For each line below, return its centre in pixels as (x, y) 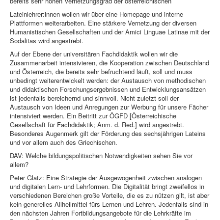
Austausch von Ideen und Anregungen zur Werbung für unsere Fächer (109, 107)
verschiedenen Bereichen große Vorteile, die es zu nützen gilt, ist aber (110, 195)
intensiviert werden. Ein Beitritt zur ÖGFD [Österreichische (93, 116)
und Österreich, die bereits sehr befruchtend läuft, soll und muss (101, 72)
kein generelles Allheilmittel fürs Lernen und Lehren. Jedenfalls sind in (109, 204)
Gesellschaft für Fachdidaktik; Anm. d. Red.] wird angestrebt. (97, 125)
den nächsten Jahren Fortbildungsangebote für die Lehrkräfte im (100, 213)
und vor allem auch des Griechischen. (64, 142)
